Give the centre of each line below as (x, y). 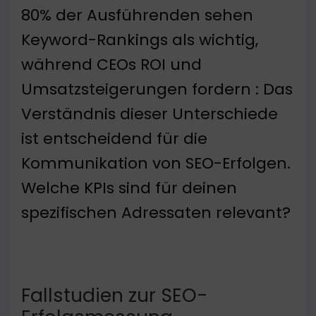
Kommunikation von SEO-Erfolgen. (156, 164)
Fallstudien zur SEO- (114, 296)
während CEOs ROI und (111, 65)
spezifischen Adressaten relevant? (156, 213)
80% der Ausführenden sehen (137, 16)
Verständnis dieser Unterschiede (150, 114)
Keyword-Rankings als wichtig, (140, 40)
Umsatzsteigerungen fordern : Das (157, 90)
